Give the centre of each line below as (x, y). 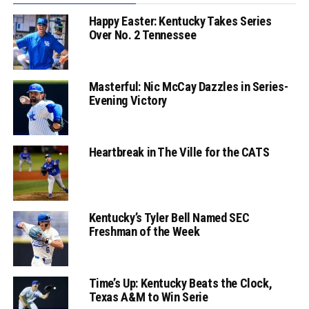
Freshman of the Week (144, 232)
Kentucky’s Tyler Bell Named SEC (169, 218)
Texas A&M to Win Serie (148, 297)
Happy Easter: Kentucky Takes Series (180, 21)
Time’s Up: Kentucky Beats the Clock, (180, 283)
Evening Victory (128, 101)
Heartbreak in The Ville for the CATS (179, 152)
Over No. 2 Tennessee (142, 35)
